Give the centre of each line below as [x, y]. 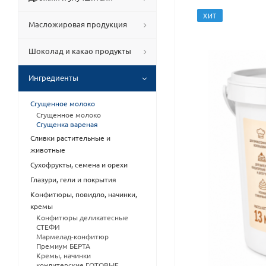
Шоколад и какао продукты [80, 51]
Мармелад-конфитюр [72, 236]
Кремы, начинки [64, 255]
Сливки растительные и [70, 138]
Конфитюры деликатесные [82, 217]
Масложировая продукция [78, 24]
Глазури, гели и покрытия [73, 179]
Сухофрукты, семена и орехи [79, 164]
